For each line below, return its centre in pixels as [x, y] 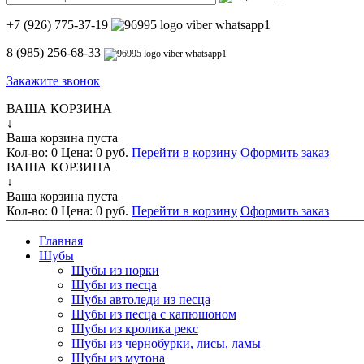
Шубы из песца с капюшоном [154, 314]
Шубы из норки [115, 270]
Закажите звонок [53, 81]
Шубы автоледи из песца [141, 299]
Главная [61, 241]
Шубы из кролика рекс [135, 329]
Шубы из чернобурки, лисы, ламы [166, 343]
